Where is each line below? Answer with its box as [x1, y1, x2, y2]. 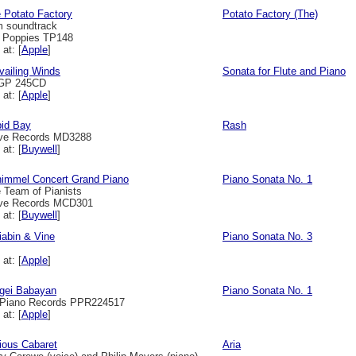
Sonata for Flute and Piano [222, 65, 346, 77]
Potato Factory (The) [222, 8, 318, 20]
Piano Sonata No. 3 [222, 230, 312, 242]
